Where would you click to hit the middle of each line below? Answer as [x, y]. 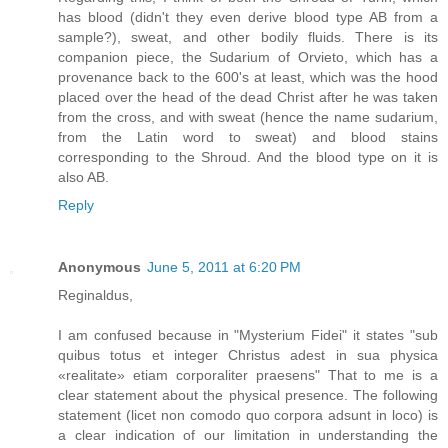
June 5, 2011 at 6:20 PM [224, 266]
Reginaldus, [95, 294]
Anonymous [99, 266]
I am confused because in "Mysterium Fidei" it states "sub [248, 334]
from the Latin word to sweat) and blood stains [248, 136]
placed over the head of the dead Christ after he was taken [248, 96]
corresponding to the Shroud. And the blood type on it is [248, 156]
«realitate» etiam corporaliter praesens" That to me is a [248, 374]
